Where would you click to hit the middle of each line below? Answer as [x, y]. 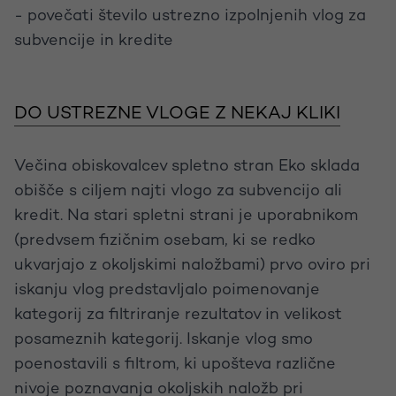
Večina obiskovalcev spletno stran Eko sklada [187, 166]
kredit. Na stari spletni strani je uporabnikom [186, 216]
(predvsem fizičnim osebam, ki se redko [165, 240]
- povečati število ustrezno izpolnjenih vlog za [190, 16]
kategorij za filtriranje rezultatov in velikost [178, 315]
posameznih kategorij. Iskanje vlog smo [164, 339]
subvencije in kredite [94, 41]
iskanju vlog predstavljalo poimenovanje [167, 290]
